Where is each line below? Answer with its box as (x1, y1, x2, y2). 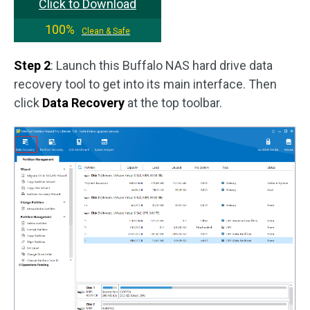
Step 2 (14, 58, 51, 73)
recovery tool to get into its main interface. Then (14, 77, 277, 91)
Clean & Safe (82, 26, 130, 36)
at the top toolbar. (125, 95, 222, 110)
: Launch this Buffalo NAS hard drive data (51, 58, 273, 73)
